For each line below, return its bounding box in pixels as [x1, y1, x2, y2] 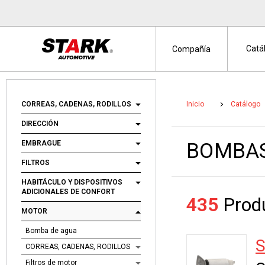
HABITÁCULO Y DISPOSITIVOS [21, 178, 122, 186]
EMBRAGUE [21, 139, 61, 147]
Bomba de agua [25, 227, 77, 235]
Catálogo [231, 100, 260, 108]
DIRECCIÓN [21, 119, 59, 128]
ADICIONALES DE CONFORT [21, 188, 115, 196]
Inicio [186, 100, 204, 108]
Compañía [172, 44, 211, 54]
